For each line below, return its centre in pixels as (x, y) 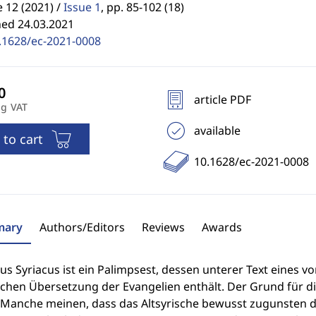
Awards (221, 227)
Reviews (163, 227)
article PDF (222, 99)
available (217, 130)
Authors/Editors (82, 227)
